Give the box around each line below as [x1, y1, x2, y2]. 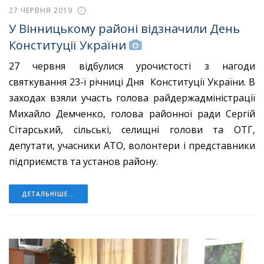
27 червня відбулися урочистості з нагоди [9, 60, 255, 73]
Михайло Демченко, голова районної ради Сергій [9, 107, 255, 121]
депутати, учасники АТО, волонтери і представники [9, 139, 255, 153]
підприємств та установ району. [9, 155, 158, 169]
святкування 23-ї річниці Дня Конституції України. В [9, 75, 255, 89]
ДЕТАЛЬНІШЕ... [22, 190, 75, 199]
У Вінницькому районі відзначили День [9, 21, 240, 37]
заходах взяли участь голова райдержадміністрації [9, 91, 255, 105]
